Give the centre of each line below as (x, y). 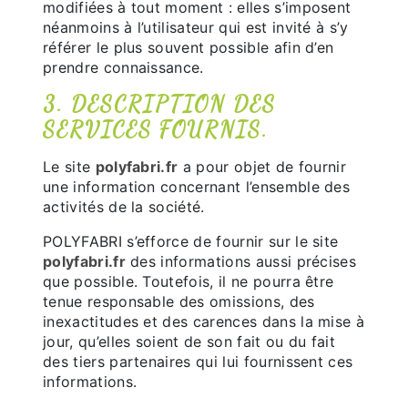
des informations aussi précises (241, 261)
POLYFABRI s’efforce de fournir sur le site (191, 241)
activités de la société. (124, 207)
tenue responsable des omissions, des (179, 301)
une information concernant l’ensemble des (197, 187)
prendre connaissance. (123, 67)
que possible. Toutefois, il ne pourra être (189, 281)
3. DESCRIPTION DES (159, 104)
